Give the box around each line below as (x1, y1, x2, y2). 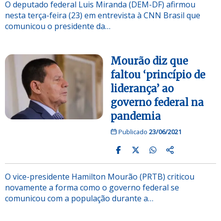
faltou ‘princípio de (110, 68, 205, 81)
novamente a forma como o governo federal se (5, 182, 179, 193)
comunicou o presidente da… (5, 20, 110, 32)
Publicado (116, 127, 149, 136)
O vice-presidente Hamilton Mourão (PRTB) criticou (5, 171, 194, 182)
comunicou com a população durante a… (5, 192, 153, 204)
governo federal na (110, 96, 204, 109)
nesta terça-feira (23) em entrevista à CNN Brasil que (5, 9, 200, 21)
